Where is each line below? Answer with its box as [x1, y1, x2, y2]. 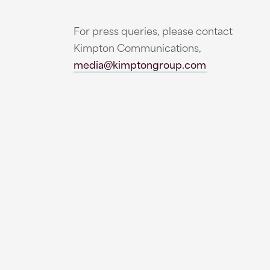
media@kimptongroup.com [74, 56, 206, 72]
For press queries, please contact [74, 22, 233, 38]
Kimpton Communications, [74, 39, 201, 55]
